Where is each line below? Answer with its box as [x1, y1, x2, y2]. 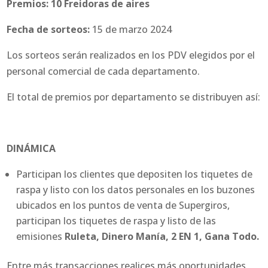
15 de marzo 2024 [92, 23, 172, 36]
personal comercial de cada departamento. [7, 65, 200, 78]
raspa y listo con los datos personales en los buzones [16, 183, 255, 197]
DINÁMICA [7, 142, 56, 156]
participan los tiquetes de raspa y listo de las [16, 214, 217, 228]
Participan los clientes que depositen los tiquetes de [16, 167, 253, 181]
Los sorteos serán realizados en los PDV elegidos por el [7, 48, 255, 62]
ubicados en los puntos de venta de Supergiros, [16, 199, 230, 212]
